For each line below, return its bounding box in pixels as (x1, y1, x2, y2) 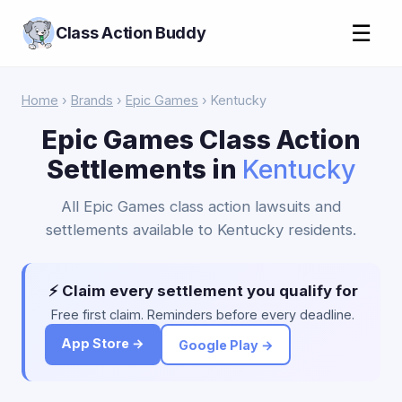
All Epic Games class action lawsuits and (61, 197, 341, 215)
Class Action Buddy (56, 23, 206, 42)
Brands (71, 92, 113, 108)
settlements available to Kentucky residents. (46, 221, 356, 239)
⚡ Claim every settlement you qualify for (48, 282, 358, 300)
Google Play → (178, 336, 274, 353)
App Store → (61, 336, 144, 351)
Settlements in (46, 153, 242, 185)
